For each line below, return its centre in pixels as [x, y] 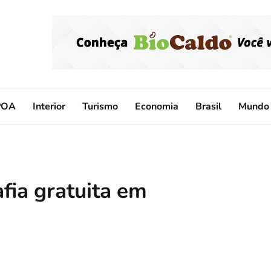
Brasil [208, 106]
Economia [157, 106]
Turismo [100, 106]
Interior [49, 106]
